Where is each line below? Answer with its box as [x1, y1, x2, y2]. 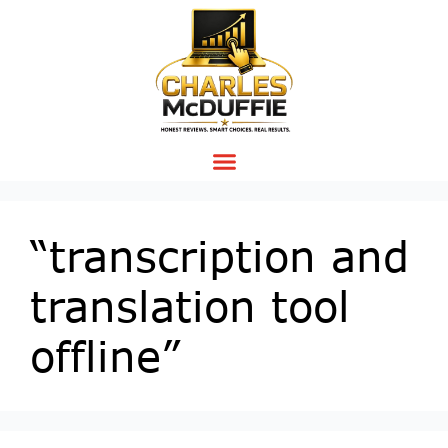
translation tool [30, 279, 350, 331]
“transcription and [30, 229, 409, 281]
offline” [30, 329, 180, 381]
